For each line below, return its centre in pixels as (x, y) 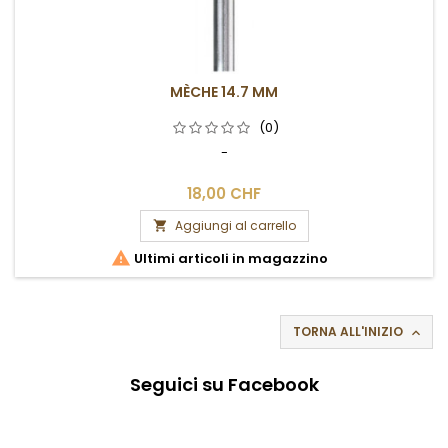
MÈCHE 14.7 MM (224, 91)
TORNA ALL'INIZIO (349, 331)
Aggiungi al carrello (235, 225)
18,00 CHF (224, 193)
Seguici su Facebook (224, 384)
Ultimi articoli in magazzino (229, 258)
